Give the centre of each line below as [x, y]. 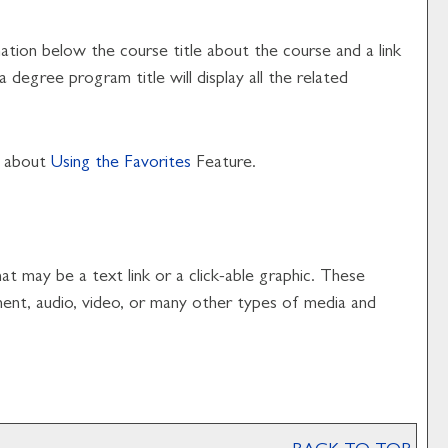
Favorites [157, 164]
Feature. [223, 164]
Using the [87, 164]
